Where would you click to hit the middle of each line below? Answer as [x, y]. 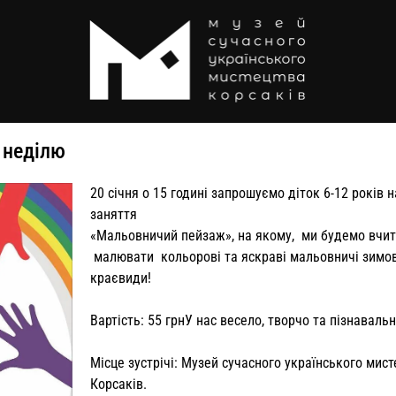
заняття [113, 214]
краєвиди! [120, 278]
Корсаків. [118, 384]
